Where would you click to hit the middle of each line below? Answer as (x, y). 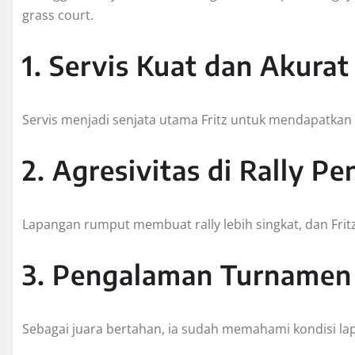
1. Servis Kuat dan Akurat (186, 65)
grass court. (58, 15)
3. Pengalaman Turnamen (187, 274)
